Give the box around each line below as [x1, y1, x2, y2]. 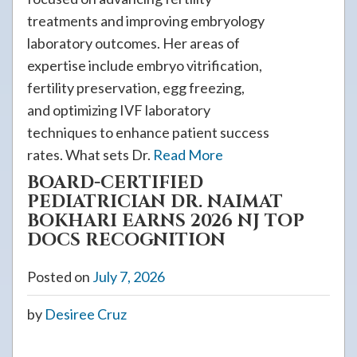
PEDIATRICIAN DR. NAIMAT [27, 190, 283, 214]
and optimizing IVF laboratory [27, 101, 210, 119]
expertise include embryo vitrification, [27, 57, 262, 74]
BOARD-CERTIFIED [27, 171, 203, 194]
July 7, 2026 [92, 268, 165, 285]
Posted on [27, 268, 92, 285]
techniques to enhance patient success [27, 124, 269, 141]
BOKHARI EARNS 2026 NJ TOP [27, 210, 304, 233]
